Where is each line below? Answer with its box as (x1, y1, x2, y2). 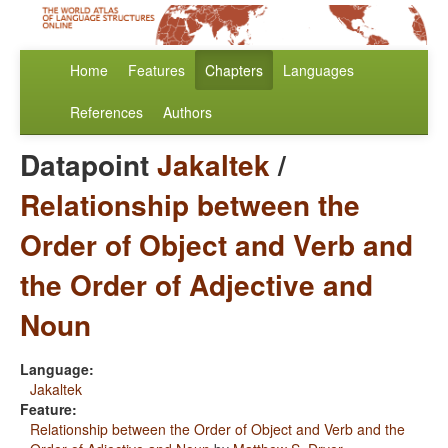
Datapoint (20, 144, 157, 186)
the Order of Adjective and (20, 264, 373, 306)
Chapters (205, 60, 263, 81)
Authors (163, 102, 212, 123)
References (70, 102, 143, 123)
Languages (283, 60, 354, 81)
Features (128, 60, 185, 81)
